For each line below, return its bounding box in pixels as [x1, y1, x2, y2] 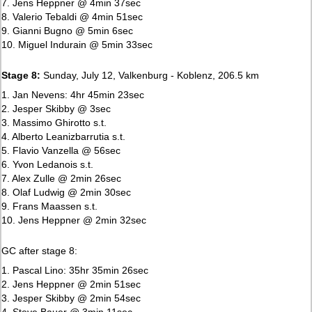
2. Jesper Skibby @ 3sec [1, 102, 111, 114]
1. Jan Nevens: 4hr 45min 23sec [1, 88, 145, 100]
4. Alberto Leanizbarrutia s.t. [1, 130, 126, 142]
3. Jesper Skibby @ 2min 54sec [1, 292, 141, 304]
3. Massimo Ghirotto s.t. [1, 116, 107, 128]
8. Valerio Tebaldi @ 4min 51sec [1, 10, 143, 22]
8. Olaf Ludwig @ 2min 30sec [1, 186, 132, 198]
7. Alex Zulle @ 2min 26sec [1, 172, 122, 184]
